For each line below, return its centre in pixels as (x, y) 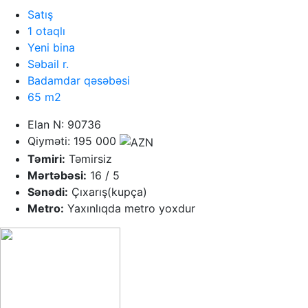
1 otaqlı (46, 31)
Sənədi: (48, 191)
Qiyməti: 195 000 (74, 141)
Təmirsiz (89, 158)
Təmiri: (46, 158)
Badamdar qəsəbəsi (79, 81)
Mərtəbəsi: (57, 175)
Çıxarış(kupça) (108, 191)
